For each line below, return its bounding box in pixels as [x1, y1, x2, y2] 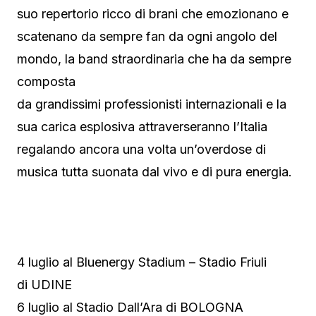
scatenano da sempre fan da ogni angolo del [17, 28, 277, 44]
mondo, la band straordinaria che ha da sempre [17, 51, 291, 66]
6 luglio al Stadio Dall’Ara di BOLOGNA [17, 299, 243, 315]
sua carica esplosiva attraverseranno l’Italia [17, 119, 267, 134]
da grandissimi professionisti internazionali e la [17, 96, 286, 111]
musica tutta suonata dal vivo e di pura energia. [17, 164, 292, 179]
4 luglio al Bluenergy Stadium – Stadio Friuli [17, 254, 267, 269]
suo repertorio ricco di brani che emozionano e [17, 6, 288, 21]
